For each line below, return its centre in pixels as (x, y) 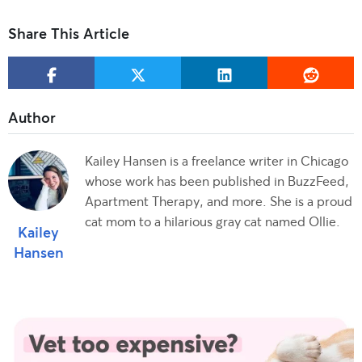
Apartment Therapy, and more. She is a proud (219, 201)
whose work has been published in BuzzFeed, (217, 181)
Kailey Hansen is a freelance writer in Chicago (217, 161)
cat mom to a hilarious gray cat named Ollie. (213, 221)
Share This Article (69, 34)
